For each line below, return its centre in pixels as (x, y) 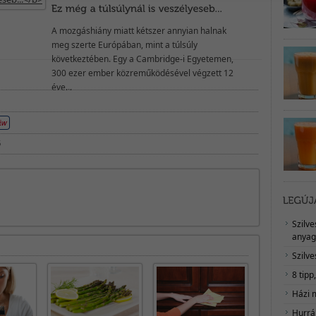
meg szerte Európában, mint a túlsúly (124, 45)
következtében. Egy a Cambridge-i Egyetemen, (142, 59)
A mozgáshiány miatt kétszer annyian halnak (139, 31)
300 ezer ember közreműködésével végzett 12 (142, 73)
